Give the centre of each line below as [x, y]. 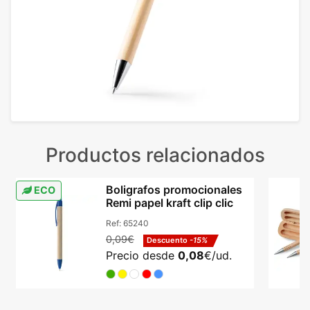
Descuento [168, 240]
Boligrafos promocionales [174, 189]
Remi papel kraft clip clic [170, 202]
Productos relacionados [155, 155]
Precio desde [142, 255]
